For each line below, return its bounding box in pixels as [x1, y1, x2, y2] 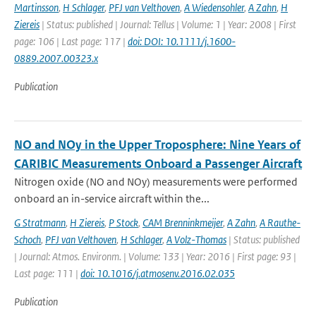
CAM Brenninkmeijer [142, 216, 223, 229]
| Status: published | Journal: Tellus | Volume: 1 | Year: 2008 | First [39, 18, 296, 31]
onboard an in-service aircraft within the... [14, 192, 209, 205]
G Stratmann [14, 216, 66, 229]
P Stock [109, 216, 138, 229]
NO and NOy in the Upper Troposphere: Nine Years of [14, 137, 300, 152]
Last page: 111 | [14, 267, 80, 280]
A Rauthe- [260, 216, 300, 229]
